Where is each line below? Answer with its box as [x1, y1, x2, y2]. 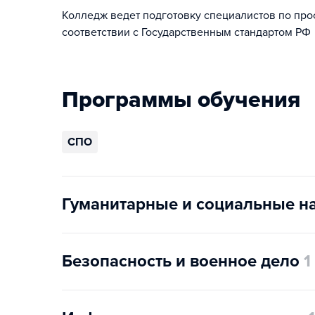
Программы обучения [62, 86, 300, 113]
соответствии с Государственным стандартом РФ [62, 25, 311, 39]
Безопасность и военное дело [62, 251, 300, 271]
